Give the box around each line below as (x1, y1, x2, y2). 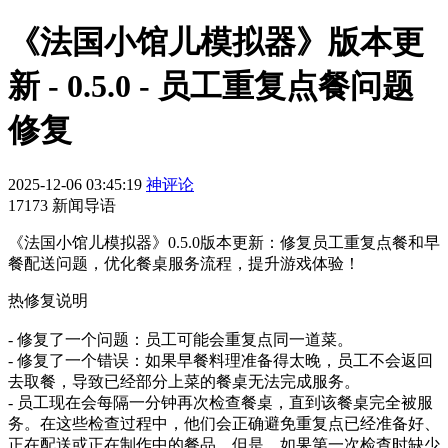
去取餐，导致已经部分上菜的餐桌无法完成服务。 (8, 372, 360, 390)
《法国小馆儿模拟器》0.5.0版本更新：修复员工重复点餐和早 (8, 233, 440, 251)
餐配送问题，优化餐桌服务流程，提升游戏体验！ (8, 254, 360, 272)
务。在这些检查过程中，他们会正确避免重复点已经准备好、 (8, 414, 440, 432)
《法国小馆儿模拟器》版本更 (8, 24, 424, 61)
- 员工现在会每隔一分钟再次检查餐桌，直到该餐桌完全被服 (8, 393, 433, 411)
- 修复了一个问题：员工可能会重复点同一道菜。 (8, 330, 353, 348)
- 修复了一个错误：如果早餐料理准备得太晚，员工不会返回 (8, 351, 433, 369)
